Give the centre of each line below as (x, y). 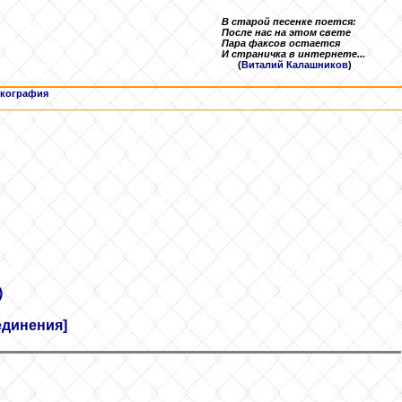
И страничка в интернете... (293, 54)
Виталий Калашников (295, 65)
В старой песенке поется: (289, 22)
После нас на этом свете (286, 32)
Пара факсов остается (281, 43)
